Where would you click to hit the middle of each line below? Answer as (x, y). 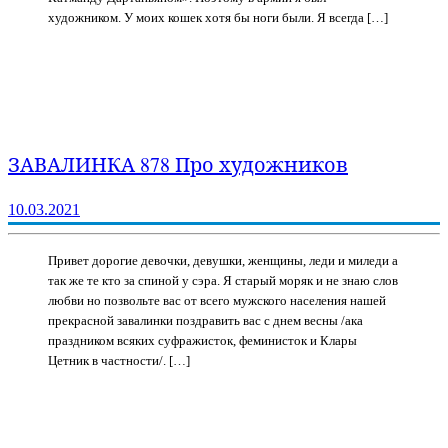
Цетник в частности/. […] (119, 361)
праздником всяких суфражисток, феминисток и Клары (202, 341)
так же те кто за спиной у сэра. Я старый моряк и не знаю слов (223, 281)
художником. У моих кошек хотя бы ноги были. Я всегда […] (218, 17)
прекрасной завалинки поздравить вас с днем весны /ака (205, 321)
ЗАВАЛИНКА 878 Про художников (178, 165)
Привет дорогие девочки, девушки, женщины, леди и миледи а (223, 261)
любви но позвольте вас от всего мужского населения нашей (217, 301)
